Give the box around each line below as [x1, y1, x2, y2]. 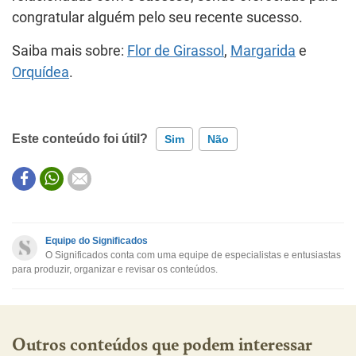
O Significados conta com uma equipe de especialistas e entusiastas [45, 249, 341, 261]
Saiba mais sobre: [12, 42, 127, 59]
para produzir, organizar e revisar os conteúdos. [12, 263, 218, 275]
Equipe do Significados [45, 234, 148, 246]
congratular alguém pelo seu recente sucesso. [12, 9, 303, 25]
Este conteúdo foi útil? [12, 131, 148, 145]
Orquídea [12, 64, 69, 80]
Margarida [230, 42, 296, 59]
